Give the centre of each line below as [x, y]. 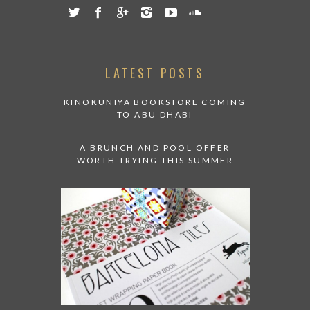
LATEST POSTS [155, 73]
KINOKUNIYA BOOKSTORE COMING [155, 102]
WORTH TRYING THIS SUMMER [155, 161]
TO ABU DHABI [155, 115]
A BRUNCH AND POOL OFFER [155, 148]
